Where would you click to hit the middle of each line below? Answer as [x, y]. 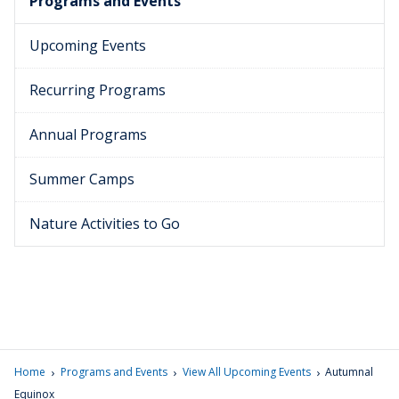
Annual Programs [88, 135]
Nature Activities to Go [105, 224]
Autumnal [350, 372]
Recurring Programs [98, 90]
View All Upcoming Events [246, 372]
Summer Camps [82, 179]
